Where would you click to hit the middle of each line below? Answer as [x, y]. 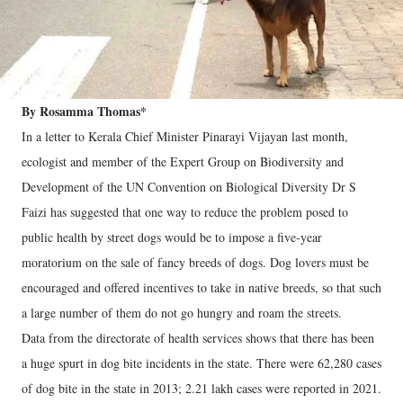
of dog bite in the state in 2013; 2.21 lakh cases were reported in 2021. [201, 389]
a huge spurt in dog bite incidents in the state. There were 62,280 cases [201, 363]
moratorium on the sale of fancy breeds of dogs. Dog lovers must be [195, 263]
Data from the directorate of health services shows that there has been [198, 338]
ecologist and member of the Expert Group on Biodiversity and [183, 162]
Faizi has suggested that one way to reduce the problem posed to [185, 212]
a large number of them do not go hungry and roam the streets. [182, 313]
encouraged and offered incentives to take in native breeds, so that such [201, 288]
